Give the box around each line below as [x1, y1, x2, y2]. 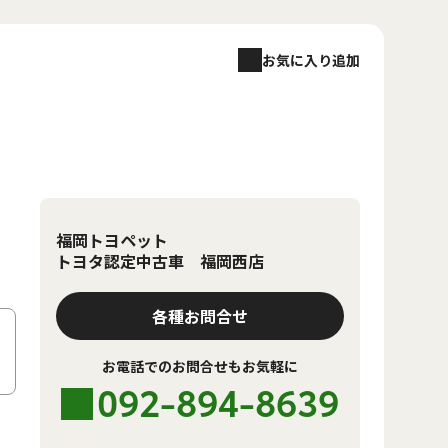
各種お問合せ [152, 304, 248, 328]
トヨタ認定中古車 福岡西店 [56, 249, 264, 273]
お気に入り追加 [262, 49, 360, 70]
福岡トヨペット [56, 228, 168, 252]
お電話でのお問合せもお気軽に [102, 356, 298, 376]
